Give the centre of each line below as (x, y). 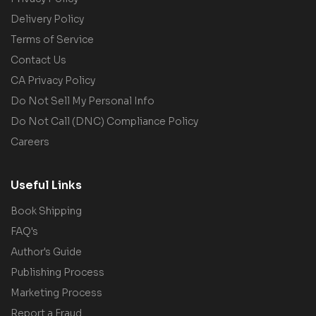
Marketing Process (56, 293)
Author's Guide (46, 252)
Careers (30, 142)
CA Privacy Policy (53, 81)
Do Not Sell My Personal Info (83, 101)
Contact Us (38, 60)
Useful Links (46, 186)
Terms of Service (52, 40)
